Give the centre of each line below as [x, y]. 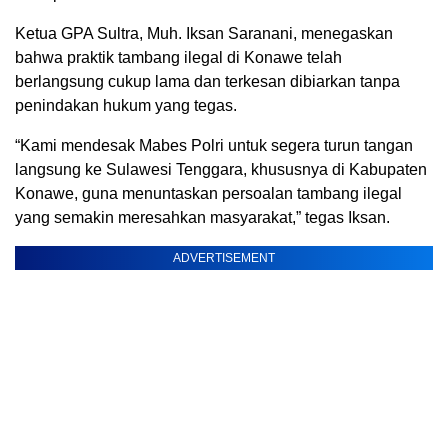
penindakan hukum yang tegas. [126, 106]
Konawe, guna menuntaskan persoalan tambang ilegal [208, 194]
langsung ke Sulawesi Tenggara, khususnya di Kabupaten [221, 170]
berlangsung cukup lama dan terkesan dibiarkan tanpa [207, 82]
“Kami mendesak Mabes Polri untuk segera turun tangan [214, 146]
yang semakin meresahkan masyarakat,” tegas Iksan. [202, 218]
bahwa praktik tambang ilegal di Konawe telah [178, 58]
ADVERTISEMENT [224, 258]
